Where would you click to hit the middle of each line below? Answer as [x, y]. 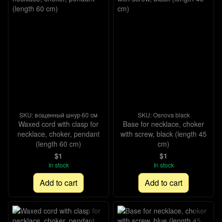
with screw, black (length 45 [164, 134]
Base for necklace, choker [164, 124]
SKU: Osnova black [164, 115]
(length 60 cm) [58, 144]
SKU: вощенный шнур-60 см [58, 115]
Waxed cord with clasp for [58, 124]
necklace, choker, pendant [58, 134]
